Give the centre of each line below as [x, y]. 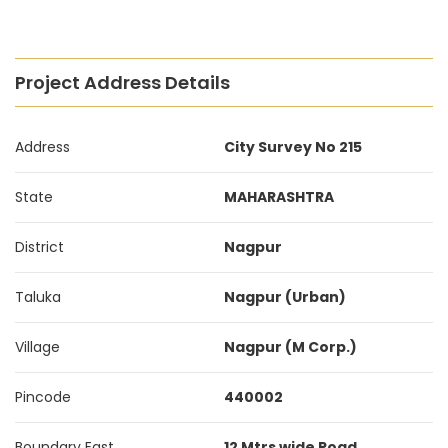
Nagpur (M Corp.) [290, 347]
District [39, 247]
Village [37, 347]
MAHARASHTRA [279, 197]
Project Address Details [122, 82]
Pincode [43, 397]
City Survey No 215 [293, 147]
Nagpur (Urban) [285, 297]
